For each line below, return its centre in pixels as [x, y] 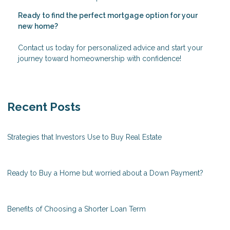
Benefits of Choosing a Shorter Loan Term [76, 209]
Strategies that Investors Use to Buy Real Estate [84, 137]
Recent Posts [44, 107]
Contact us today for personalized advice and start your [110, 47]
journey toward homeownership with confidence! [100, 58]
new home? [38, 26]
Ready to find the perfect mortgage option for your [108, 15]
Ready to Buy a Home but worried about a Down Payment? [105, 173]
